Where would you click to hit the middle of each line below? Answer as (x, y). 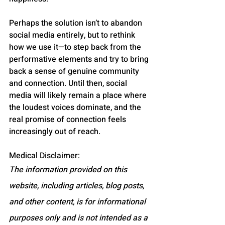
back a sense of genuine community (75, 71)
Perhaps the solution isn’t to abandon (77, 23)
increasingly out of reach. (55, 131)
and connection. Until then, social (69, 83)
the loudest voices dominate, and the (76, 107)
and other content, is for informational (78, 202)
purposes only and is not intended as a (79, 218)
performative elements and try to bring (80, 59)
